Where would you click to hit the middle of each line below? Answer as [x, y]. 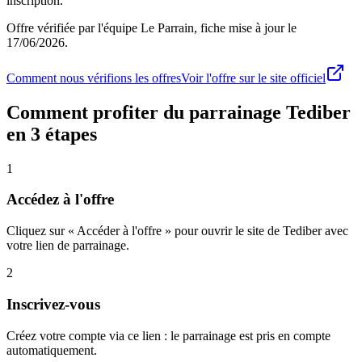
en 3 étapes [52, 134]
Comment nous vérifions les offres [94, 78]
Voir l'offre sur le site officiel [253, 78]
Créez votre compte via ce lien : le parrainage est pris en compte [168, 335]
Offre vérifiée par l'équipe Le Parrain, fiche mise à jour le [152, 27]
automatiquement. [52, 350]
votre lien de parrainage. [68, 246]
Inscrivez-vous [53, 304]
